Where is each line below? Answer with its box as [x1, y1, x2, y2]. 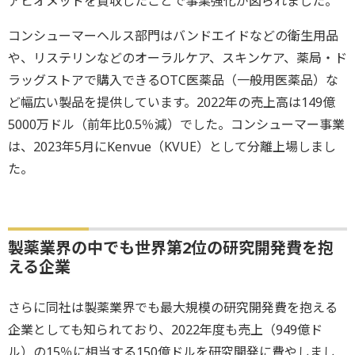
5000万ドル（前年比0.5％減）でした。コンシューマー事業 [8, 116, 345, 134]
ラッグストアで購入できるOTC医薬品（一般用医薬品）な [8, 71, 338, 90]
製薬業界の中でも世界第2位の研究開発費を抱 [8, 237, 334, 259]
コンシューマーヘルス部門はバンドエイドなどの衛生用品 [8, 27, 338, 45]
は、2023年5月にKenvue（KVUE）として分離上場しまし [8, 138, 336, 156]
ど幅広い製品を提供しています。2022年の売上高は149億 [8, 94, 335, 112]
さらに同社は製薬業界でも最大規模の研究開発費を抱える [8, 299, 338, 317]
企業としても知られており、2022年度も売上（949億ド [8, 321, 323, 339]
